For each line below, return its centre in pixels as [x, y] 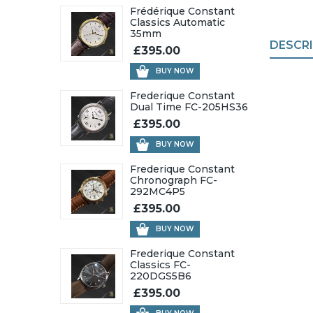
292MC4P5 [158, 191]
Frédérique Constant [182, 11]
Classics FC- [160, 265]
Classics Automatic [177, 22]
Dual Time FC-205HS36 [189, 107]
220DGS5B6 [161, 276]
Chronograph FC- [174, 180]
